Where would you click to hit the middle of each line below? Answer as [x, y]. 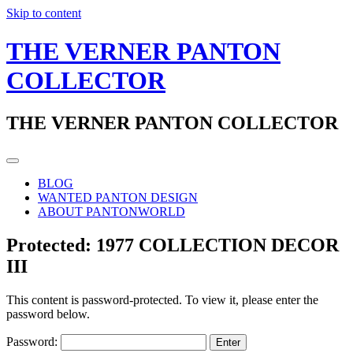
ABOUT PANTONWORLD [111, 211]
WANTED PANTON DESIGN [118, 197]
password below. [48, 314]
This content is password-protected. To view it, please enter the [162, 299]
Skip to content [44, 13]
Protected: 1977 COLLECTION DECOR [173, 245]
